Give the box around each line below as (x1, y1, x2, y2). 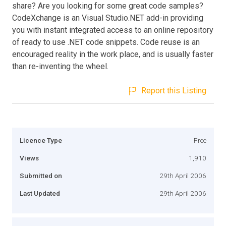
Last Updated (20, 189, 60, 197)
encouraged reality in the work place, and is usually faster (12, 49, 213, 59)
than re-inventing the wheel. (12, 61, 108, 71)
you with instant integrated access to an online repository (12, 25, 213, 35)
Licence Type (20, 136, 62, 144)
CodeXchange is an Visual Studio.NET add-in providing (12, 13, 203, 23)
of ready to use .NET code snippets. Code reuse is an (12, 37, 200, 47)
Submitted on (20, 171, 62, 180)
